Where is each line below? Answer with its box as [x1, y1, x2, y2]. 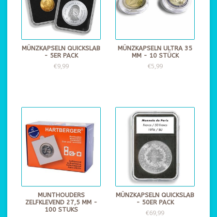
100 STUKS [44, 206, 78, 213]
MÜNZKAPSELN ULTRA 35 [118, 45, 192, 52]
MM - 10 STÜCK [131, 52, 179, 59]
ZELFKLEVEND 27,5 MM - [25, 199, 97, 206]
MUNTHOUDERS [37, 191, 85, 199]
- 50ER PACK [136, 199, 174, 206]
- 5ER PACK [44, 52, 78, 59]
